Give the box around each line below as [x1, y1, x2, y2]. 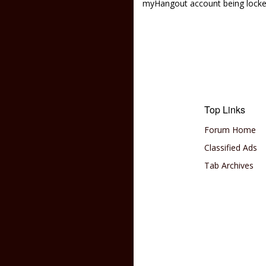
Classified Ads [204, 142, 258, 153]
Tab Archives [204, 160, 254, 171]
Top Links [204, 103, 246, 116]
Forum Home [204, 124, 256, 135]
